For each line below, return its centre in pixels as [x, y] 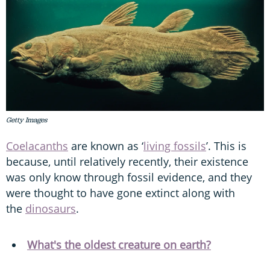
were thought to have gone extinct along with [121, 193]
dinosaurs [51, 208]
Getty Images [27, 120]
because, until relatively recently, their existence [127, 161]
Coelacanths [37, 146]
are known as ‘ [106, 146]
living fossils [175, 146]
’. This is [226, 146]
